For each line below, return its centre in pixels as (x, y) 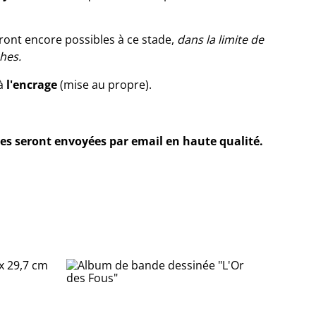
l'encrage (32, 85)
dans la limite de (220, 39)
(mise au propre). (104, 85)
